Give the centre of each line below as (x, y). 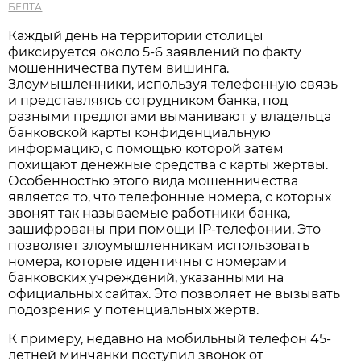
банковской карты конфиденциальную (140, 132)
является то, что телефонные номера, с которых (170, 197)
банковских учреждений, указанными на (146, 277)
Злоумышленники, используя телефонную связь (173, 84)
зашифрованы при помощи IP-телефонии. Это (165, 229)
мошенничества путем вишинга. (119, 68)
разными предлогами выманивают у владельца (170, 116)
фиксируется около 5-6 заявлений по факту (155, 52)
